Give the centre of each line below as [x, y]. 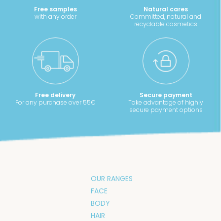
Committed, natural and [166, 16]
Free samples [55, 9]
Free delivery [55, 95]
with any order [55, 16]
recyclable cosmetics [166, 24]
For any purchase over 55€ [55, 102]
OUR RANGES [112, 178]
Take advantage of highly [166, 102]
